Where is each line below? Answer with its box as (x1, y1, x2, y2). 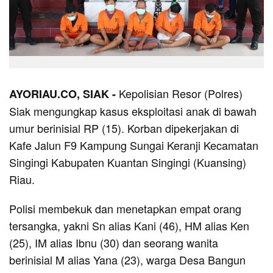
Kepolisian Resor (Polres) (119, 85, 243, 101)
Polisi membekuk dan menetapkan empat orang (9, 200, 241, 216)
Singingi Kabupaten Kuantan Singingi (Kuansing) (9, 154, 246, 170)
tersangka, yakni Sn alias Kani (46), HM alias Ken (9, 217, 249, 233)
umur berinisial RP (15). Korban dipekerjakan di (9, 119, 239, 136)
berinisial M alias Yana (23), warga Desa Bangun (9, 251, 246, 268)
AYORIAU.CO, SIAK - (9, 85, 119, 102)
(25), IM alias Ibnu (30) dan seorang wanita (9, 234, 218, 250)
